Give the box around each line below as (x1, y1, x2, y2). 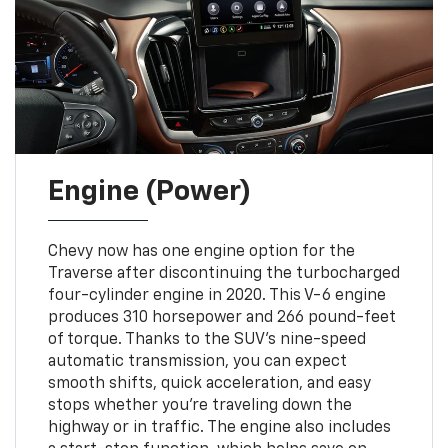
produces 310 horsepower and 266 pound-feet (47, 309, 396, 326)
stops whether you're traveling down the (47, 397, 352, 414)
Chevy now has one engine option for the (47, 243, 355, 260)
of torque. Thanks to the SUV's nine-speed (47, 331, 366, 348)
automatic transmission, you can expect (47, 353, 347, 370)
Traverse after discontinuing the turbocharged (47, 265, 400, 282)
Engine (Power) (47, 177, 251, 206)
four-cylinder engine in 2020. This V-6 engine (47, 287, 386, 304)
